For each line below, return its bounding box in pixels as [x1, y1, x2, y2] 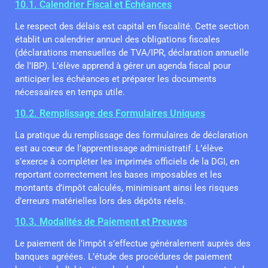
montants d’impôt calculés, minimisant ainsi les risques [15, 182, 239, 193]
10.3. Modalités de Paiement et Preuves [15, 216, 187, 228]
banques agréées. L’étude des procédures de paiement [15, 251, 232, 263]
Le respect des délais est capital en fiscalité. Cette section [15, 21, 249, 32]
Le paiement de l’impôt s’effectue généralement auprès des [15, 238, 251, 249]
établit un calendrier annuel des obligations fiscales [15, 34, 220, 45]
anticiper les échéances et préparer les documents [15, 74, 217, 85]
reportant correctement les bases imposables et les [15, 169, 222, 180]
